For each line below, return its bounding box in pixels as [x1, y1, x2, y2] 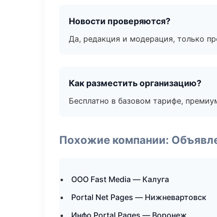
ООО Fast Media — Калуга [71, 174, 169, 184]
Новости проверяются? [69, 16, 170, 26]
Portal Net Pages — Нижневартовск [71, 192, 206, 202]
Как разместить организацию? [69, 78, 201, 88]
